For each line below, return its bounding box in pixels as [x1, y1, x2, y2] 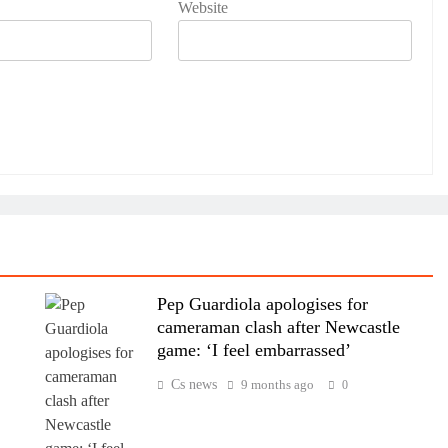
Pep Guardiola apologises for [156, 293, 368, 314]
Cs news [170, 376, 217, 392]
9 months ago [240, 376, 314, 392]
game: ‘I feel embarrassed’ [156, 339, 351, 360]
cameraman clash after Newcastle [156, 316, 400, 337]
